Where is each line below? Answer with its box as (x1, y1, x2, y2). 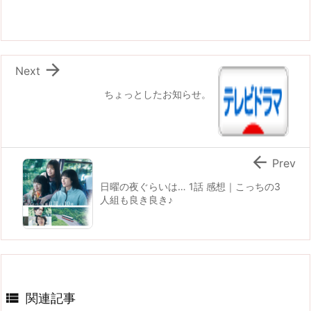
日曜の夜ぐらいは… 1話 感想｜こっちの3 (100, 180, 280, 192)
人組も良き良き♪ (100, 193, 173, 205)
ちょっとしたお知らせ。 (104, 87, 211, 100)
